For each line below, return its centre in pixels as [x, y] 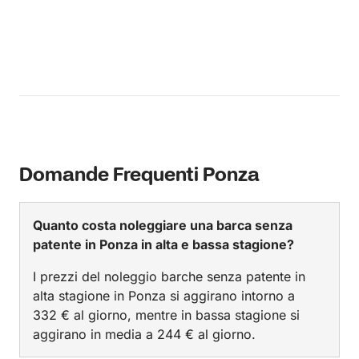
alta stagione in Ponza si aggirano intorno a [164, 296]
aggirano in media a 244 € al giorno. [144, 334]
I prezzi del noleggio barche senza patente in [169, 276]
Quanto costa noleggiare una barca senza [163, 225]
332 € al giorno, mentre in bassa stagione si [166, 315]
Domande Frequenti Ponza [139, 176]
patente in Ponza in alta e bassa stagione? [163, 244]
